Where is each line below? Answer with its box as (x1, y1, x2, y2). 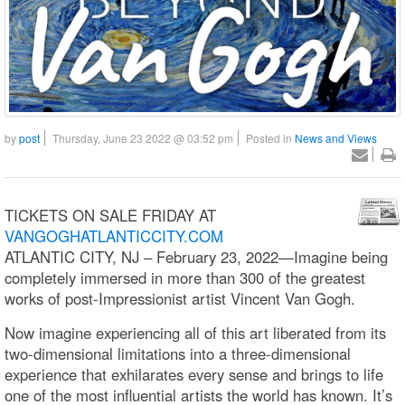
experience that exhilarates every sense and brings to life (5, 363, 383, 385)
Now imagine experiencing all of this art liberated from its (5, 321, 386, 344)
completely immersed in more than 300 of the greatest (5, 266, 365, 288)
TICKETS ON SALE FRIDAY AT (5, 203, 216, 226)
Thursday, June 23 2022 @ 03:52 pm (52, 129, 233, 146)
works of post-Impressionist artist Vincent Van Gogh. (5, 287, 355, 309)
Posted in (246, 129, 295, 146)
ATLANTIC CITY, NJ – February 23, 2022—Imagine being (5, 245, 388, 268)
